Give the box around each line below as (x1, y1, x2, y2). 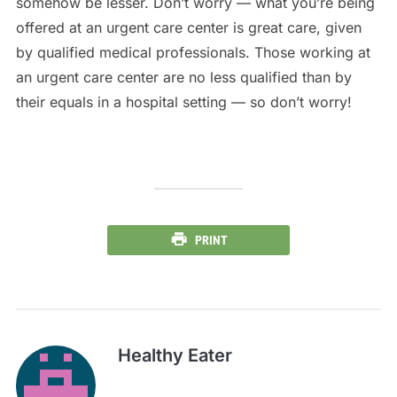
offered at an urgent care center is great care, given (15, 18, 362, 36)
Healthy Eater (117, 344, 232, 366)
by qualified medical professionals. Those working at (15, 43, 370, 61)
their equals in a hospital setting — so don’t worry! (15, 92, 352, 111)
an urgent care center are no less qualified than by (15, 67, 352, 86)
